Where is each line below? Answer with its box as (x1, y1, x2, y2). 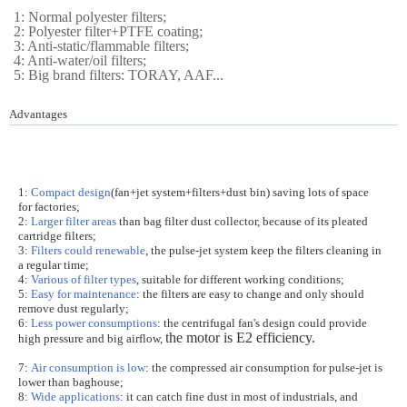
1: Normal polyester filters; (14, 8, 166, 25)
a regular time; (18, 258, 89, 272)
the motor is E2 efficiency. (165, 329, 315, 345)
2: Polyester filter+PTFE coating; (14, 23, 203, 39)
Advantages (9, 107, 67, 121)
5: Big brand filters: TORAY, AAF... (14, 66, 223, 83)
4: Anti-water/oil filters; (14, 52, 146, 68)
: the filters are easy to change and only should (136, 287, 364, 301)
